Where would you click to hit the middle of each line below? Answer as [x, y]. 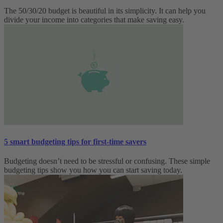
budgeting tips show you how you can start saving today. [93, 170]
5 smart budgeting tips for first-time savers [75, 141]
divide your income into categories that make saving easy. [94, 19]
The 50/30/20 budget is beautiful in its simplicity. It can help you [105, 10]
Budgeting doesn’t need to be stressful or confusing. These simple [107, 161]
